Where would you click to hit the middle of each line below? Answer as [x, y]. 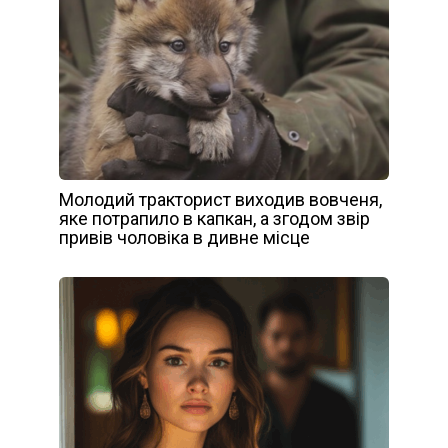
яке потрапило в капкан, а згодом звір [214, 219]
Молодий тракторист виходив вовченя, [220, 200]
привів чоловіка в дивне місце [184, 238]
